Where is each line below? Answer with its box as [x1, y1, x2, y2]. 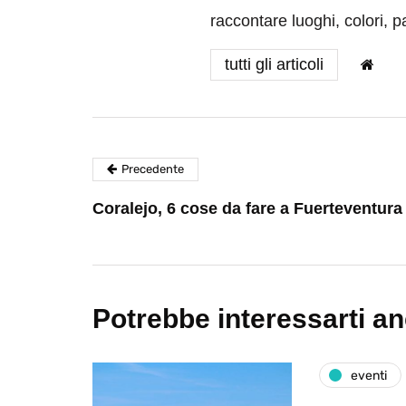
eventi [351, 367, 387, 383]
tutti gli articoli [225, 55, 324, 74]
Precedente [121, 162, 184, 177]
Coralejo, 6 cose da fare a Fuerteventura [92, 199, 402, 218]
